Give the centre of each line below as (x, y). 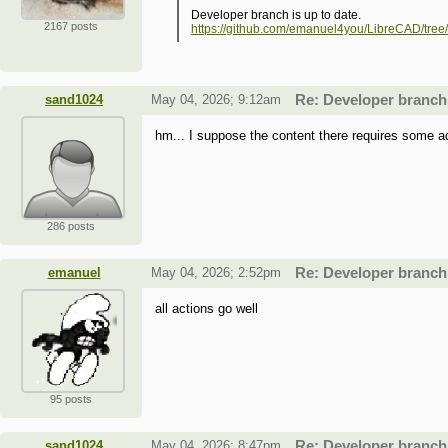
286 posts (71, 226)
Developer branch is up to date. (276, 15)
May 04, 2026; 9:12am (215, 100)
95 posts (71, 399)
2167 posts (71, 26)
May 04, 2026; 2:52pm (215, 273)
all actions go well (207, 309)
